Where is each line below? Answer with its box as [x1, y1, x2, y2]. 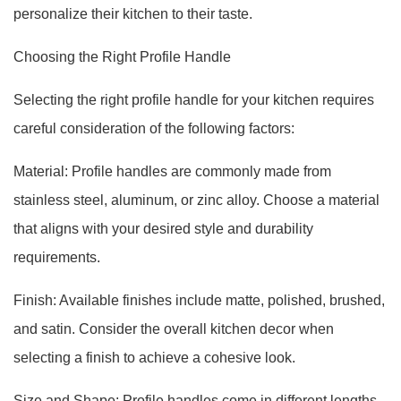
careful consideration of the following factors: [13, 121, 294, 136]
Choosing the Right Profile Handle [13, 49, 231, 64]
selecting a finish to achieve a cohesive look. [13, 350, 295, 365]
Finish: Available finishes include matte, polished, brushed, [13, 293, 385, 308]
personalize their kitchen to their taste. [13, 6, 252, 21]
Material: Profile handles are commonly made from [13, 164, 331, 179]
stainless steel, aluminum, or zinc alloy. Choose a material [13, 192, 380, 208]
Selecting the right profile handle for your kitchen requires [13, 92, 374, 107]
